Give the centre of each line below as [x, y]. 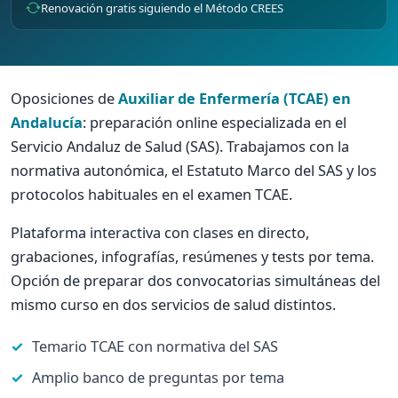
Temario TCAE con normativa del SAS [155, 346]
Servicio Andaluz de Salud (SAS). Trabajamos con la [180, 146]
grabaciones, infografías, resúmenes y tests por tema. [192, 256]
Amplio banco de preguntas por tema [158, 377]
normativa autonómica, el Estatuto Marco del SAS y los [194, 170]
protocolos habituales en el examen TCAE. [151, 194]
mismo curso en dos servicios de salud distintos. [173, 304]
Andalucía [47, 122]
